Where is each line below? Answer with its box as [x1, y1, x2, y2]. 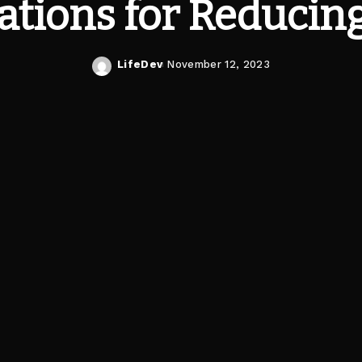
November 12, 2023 [166, 57, 271, 70]
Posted [116, 65, 159, 78]
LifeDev [116, 57, 163, 70]
